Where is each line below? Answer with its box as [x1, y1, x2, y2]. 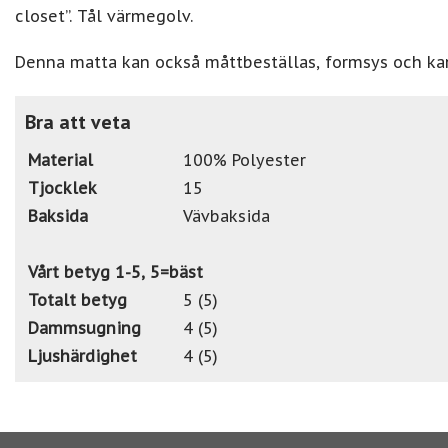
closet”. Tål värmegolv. [15, 5, 193, 26]
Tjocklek [28, 177, 97, 198]
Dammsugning [28, 317, 141, 338]
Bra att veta [25, 108, 131, 135]
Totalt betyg [28, 289, 127, 310]
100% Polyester [183, 149, 306, 170]
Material [28, 149, 93, 170]
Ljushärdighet [28, 345, 137, 366]
